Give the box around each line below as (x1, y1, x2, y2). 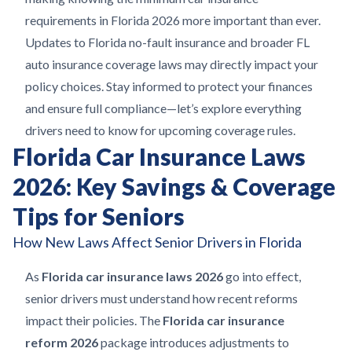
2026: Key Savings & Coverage (13, 172, 335, 200)
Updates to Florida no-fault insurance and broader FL (25, 35, 310, 49)
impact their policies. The (25, 313, 163, 328)
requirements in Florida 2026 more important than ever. (25, 13, 321, 27)
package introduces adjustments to (98, 335, 289, 350)
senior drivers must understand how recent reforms (25, 291, 298, 306)
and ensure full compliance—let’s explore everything (25, 101, 302, 115)
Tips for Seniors (13, 202, 185, 230)
